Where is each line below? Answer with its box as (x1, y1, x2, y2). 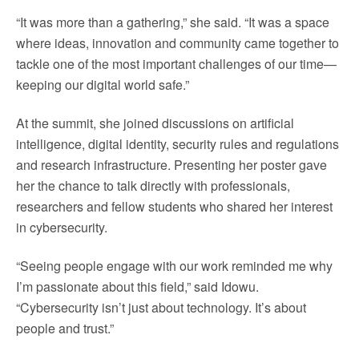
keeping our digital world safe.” (16, 75, 189, 94)
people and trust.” (16, 319, 114, 337)
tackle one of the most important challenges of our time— (16, 54, 337, 73)
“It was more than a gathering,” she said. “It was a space (16, 13, 329, 31)
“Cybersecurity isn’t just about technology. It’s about (16, 298, 306, 317)
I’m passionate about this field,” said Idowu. (16, 277, 259, 296)
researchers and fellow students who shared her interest (16, 197, 333, 216)
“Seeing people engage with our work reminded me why (16, 256, 333, 275)
